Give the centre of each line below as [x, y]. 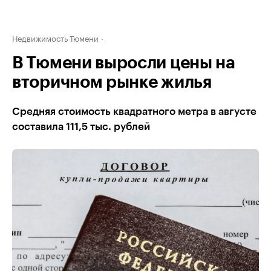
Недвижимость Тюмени [55, 38]
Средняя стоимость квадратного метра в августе [134, 112]
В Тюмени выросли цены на [124, 63]
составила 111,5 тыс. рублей [81, 127]
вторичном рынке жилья [112, 82]
